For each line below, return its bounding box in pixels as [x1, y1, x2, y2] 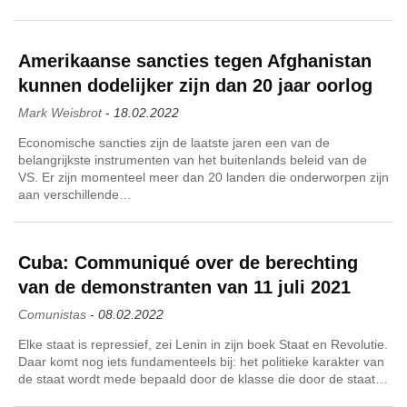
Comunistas [18, 306, 86, 322]
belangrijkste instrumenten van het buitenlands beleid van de [18, 152, 367, 167]
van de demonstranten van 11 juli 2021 [18, 276, 351, 297]
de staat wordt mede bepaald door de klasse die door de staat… [18, 371, 388, 386]
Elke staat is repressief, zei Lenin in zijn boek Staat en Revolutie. [18, 336, 388, 352]
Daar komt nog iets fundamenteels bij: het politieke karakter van [18, 353, 384, 369]
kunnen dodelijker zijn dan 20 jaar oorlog [18, 74, 372, 95]
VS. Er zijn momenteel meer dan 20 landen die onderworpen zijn [18, 169, 389, 184]
